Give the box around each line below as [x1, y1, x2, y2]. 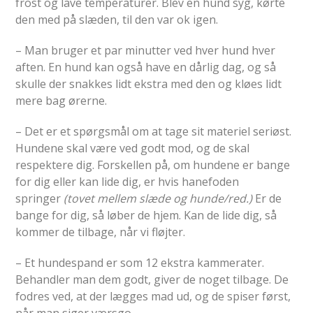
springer [15, 190, 64, 206]
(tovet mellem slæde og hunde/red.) [64, 190, 253, 206]
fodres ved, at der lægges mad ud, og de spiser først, [15, 288, 291, 304]
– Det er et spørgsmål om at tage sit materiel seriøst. [15, 123, 292, 139]
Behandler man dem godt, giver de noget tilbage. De [15, 271, 289, 287]
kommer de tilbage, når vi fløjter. [15, 224, 186, 240]
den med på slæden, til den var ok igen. [15, 11, 219, 27]
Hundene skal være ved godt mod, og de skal [15, 140, 250, 156]
